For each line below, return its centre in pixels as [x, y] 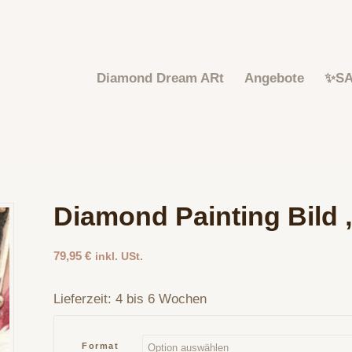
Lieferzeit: [85, 299]
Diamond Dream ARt [160, 78]
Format [101, 345]
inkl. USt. [119, 257]
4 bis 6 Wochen [161, 299]
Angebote [274, 78]
